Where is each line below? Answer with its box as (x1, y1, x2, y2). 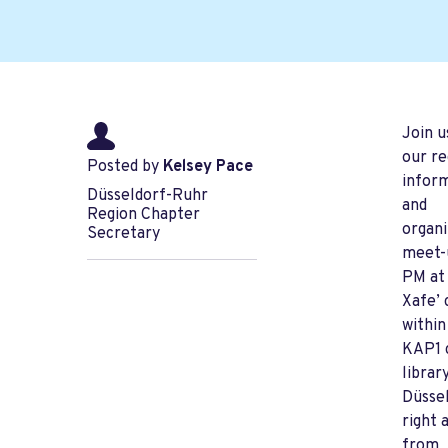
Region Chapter (87, 205, 200, 226)
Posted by (87, 157, 163, 178)
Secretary (87, 224, 160, 245)
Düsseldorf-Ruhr (87, 186, 208, 207)
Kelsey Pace (163, 157, 253, 178)
